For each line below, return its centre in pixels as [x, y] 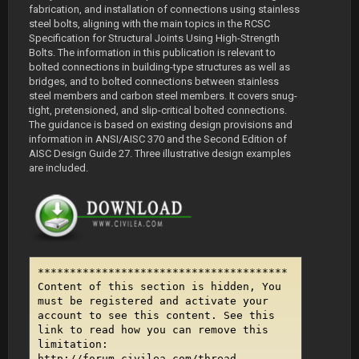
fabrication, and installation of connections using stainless [164, 9]
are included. [58, 167]
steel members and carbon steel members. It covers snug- [163, 95]
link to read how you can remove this [153, 330]
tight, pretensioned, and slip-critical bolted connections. [158, 110]
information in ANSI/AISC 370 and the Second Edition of [158, 139]
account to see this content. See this [156, 316]
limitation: [73, 345]
